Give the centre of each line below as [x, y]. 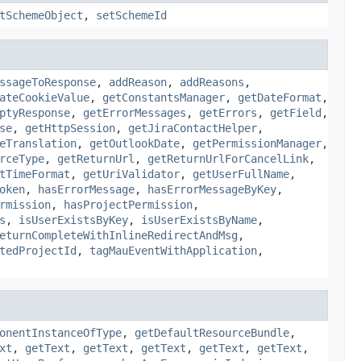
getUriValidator [131, 174]
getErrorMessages [135, 112]
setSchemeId [131, 15]
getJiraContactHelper [193, 128]
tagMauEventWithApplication [173, 250]
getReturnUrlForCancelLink [228, 158]
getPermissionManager [257, 143]
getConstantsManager [164, 97]
